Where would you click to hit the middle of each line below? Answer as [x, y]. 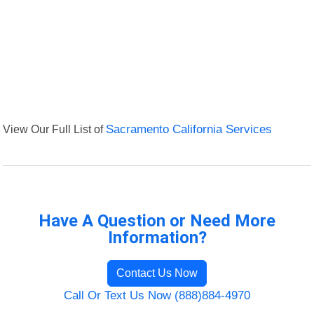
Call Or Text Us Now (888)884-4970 [157, 296]
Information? [157, 238]
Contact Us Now [157, 273]
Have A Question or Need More [157, 221]
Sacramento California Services [189, 130]
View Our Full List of [55, 129]
